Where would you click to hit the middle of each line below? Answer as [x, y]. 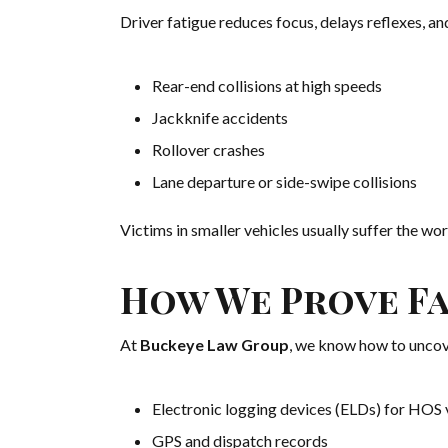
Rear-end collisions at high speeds [267, 86]
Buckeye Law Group [214, 345]
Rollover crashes [208, 150]
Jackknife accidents [220, 118]
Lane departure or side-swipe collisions [284, 182]
